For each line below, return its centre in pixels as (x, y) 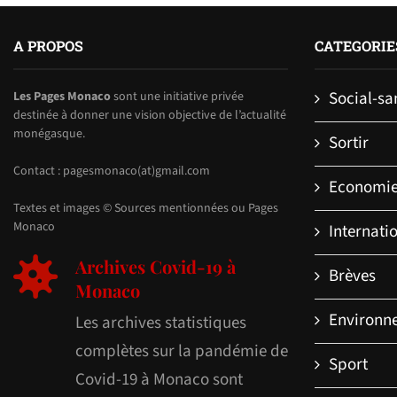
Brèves (352, 276)
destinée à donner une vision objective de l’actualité (150, 115)
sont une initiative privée (177, 96)
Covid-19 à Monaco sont (159, 379)
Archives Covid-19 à (156, 266)
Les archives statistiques (161, 323)
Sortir (348, 143)
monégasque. (49, 133)
